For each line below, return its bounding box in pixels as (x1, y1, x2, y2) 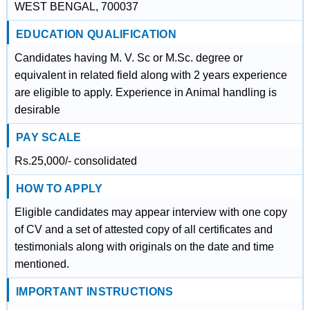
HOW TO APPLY (15, 183, 103, 194)
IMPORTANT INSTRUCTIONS (15, 286, 174, 298)
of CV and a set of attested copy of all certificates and (14, 224, 273, 235)
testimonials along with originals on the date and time (14, 241, 274, 253)
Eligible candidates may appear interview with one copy (14, 206, 287, 218)
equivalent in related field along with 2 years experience (14, 69, 287, 81)
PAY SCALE (15, 131, 82, 143)
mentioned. (14, 258, 69, 270)
